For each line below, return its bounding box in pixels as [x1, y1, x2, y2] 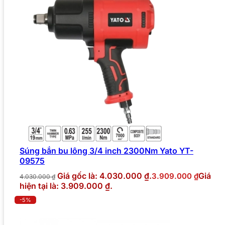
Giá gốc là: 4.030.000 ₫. [57, 171, 152, 181]
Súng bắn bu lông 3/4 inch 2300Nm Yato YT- [20, 146, 193, 156]
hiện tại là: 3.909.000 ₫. [20, 181, 113, 191]
